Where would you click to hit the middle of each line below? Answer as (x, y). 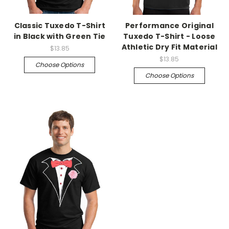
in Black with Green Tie (60, 37)
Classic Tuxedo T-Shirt (60, 26)
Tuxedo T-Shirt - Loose (169, 37)
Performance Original (169, 26)
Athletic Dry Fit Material (169, 47)
